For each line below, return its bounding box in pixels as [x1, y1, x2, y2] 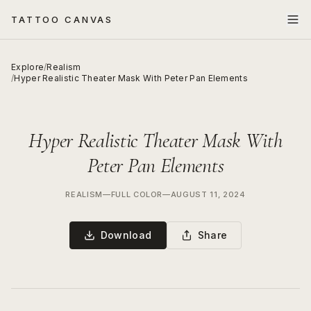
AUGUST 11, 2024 [170, 190, 246, 199]
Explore [11, 62, 44, 72]
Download [100, 229, 152, 241]
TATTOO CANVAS [11, 13, 114, 25]
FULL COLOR [110, 190, 163, 199]
